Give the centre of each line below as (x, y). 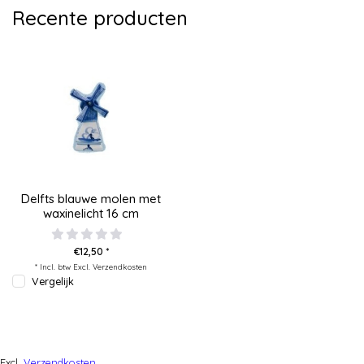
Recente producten (100, 18)
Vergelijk (53, 281)
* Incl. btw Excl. (64, 266)
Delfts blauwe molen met (91, 198)
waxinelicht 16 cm (91, 213)
